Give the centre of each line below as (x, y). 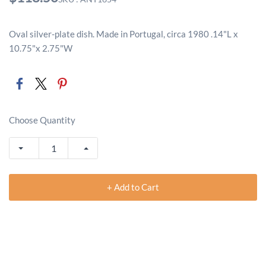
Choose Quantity (42, 120)
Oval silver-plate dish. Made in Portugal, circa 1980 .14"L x (123, 34)
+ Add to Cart (133, 187)
